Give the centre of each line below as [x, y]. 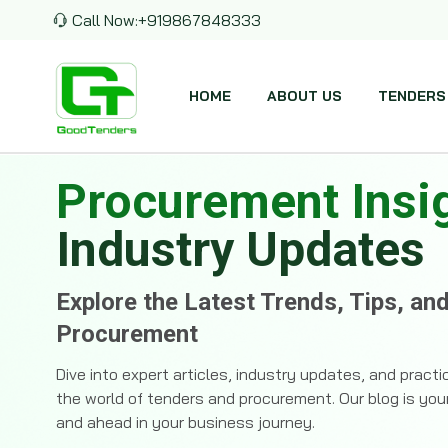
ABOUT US [304, 96]
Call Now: [105, 20]
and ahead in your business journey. [185, 422]
